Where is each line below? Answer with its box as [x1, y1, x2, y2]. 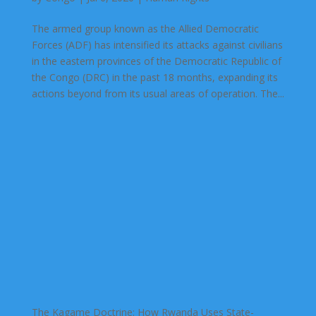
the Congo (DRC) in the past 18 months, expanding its [31, 70, 278, 84]
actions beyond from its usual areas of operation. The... [31, 86, 284, 100]
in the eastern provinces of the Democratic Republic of [31, 54, 281, 68]
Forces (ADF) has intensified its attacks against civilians [31, 37, 283, 51]
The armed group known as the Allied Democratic [31, 21, 259, 35]
